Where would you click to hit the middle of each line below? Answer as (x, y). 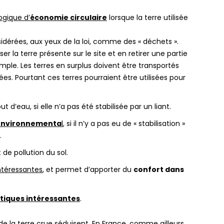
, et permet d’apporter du (88, 169)
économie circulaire (68, 17)
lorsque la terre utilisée (147, 17)
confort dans (159, 169)
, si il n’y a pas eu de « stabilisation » (124, 123)
